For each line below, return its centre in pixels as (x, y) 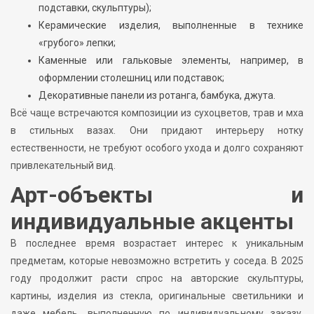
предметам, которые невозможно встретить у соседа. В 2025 (157, 261)
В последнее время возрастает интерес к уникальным (157, 244)
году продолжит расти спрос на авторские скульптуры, (157, 279)
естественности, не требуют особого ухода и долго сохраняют (157, 148)
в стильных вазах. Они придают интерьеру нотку (157, 131)
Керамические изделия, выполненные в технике (171, 26)
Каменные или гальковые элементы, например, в (171, 61)
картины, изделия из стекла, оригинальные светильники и (157, 296)
